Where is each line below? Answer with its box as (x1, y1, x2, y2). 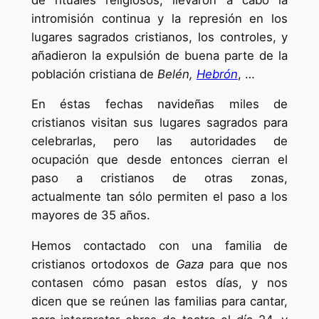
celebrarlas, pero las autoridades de (31, 134, 288, 149)
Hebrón (196, 66, 238, 81)
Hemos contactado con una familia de (31, 239, 288, 253)
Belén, (157, 66, 197, 81)
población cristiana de (31, 66, 157, 81)
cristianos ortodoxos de (31, 257, 176, 272)
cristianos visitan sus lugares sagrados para (31, 115, 288, 130)
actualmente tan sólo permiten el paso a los (31, 189, 288, 204)
